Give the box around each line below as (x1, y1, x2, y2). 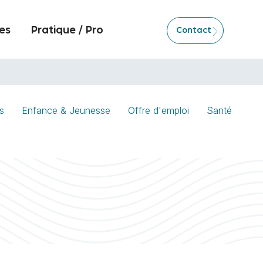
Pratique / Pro (31, 26, 104, 35)
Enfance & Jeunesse (22, 104, 110, 116)
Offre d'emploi (128, 104, 189, 116)
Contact (176, 26, 211, 34)
